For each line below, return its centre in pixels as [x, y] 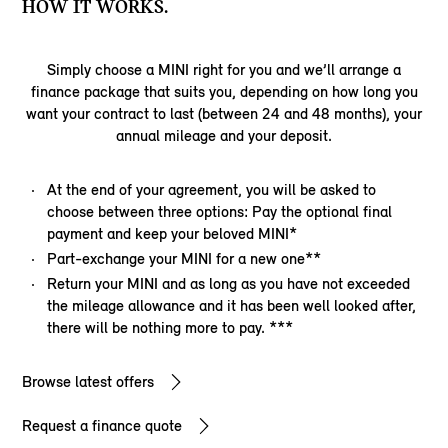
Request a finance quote [102, 426]
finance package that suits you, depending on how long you [224, 92]
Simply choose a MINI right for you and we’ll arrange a [224, 70]
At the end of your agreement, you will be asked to [212, 190]
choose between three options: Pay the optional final [220, 212]
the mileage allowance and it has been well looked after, [232, 306]
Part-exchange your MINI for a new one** [184, 259]
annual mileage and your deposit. [224, 136]
